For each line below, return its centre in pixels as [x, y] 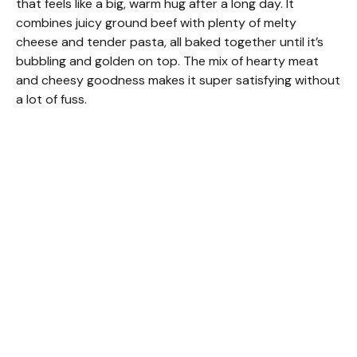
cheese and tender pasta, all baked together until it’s [170, 42]
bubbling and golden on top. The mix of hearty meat [167, 61]
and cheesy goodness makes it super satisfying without [178, 80]
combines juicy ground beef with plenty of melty [156, 23]
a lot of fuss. [51, 100]
